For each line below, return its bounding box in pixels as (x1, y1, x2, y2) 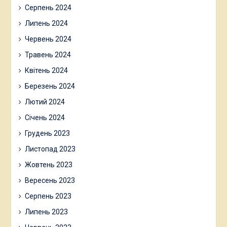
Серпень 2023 (24, 192, 71, 200)
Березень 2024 (24, 82, 75, 90)
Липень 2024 (24, 19, 68, 27)
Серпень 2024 (24, 3, 71, 12)
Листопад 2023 (24, 144, 75, 153)
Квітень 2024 (24, 66, 68, 74)
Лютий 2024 (24, 97, 65, 106)
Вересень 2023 (24, 176, 75, 184)
